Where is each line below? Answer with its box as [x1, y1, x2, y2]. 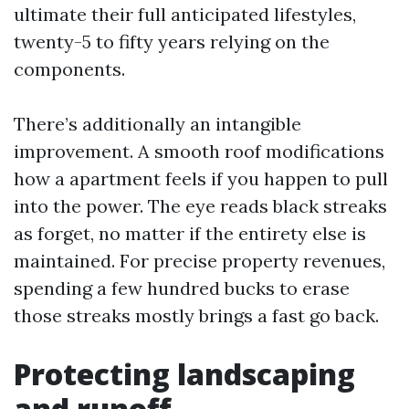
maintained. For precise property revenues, [14, 249, 385, 272]
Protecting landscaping [14, 354, 355, 393]
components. [14, 58, 125, 80]
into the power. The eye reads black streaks [14, 194, 387, 217]
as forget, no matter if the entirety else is [14, 222, 366, 245]
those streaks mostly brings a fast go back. [14, 304, 379, 327]
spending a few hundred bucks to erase [14, 277, 350, 299]
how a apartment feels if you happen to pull [14, 167, 388, 190]
